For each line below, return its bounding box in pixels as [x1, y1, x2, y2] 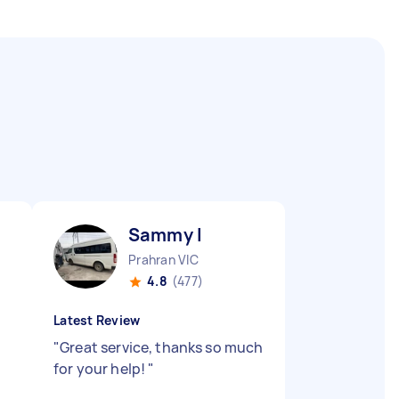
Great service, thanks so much [60, 338, 264, 357]
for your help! [53, 359, 149, 379]
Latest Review [53, 312, 141, 329]
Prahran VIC [128, 251, 199, 268]
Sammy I [128, 223, 203, 247]
